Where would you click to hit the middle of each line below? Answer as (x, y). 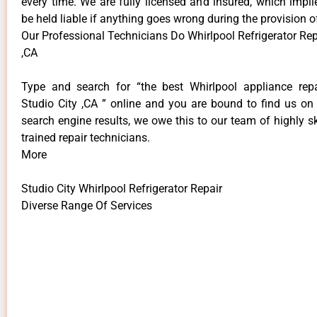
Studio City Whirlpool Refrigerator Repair (122, 188)
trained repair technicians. (86, 137)
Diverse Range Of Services (87, 205)
